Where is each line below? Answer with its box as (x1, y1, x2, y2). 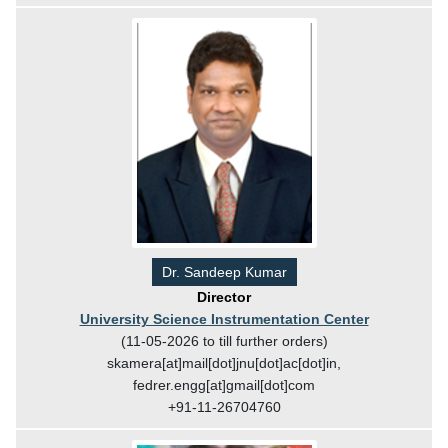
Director (197, 288, 251, 305)
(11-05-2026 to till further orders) (120, 332, 328, 349)
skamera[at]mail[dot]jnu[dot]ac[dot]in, (107, 354, 341, 371)
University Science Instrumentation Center (79, 310, 369, 327)
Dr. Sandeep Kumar (161, 263, 287, 280)
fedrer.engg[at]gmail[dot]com (133, 376, 315, 393)
